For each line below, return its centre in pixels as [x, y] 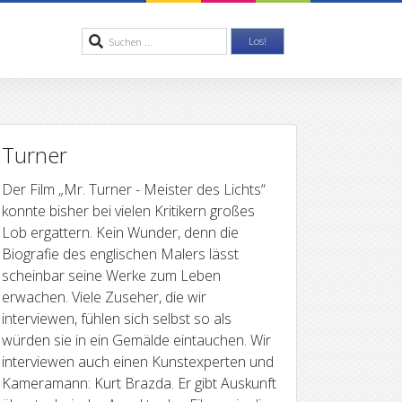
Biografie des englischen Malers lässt [120, 253]
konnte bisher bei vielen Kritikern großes [128, 210]
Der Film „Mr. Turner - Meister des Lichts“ [134, 189]
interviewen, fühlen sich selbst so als [117, 318]
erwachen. [37, 297]
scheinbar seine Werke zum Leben [111, 275]
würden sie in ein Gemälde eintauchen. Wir [136, 340]
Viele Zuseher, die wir [139, 297]
